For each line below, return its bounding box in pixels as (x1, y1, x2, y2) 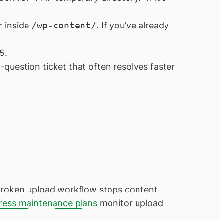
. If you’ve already (96, 20, 169, 30)
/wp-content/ (31, 20, 96, 30)
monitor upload (97, 198, 163, 209)
